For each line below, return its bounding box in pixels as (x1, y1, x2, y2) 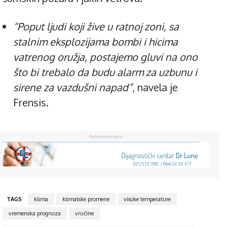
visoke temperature (124, 195, 171, 203)
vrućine (75, 209, 94, 217)
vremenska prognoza (9, 209, 61, 217)
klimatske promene (62, 195, 109, 203)
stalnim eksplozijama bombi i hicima (13, 35, 178, 49)
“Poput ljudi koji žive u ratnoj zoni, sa (13, 20, 179, 33)
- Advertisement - (86, 134, 126, 140)
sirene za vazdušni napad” (13, 81, 132, 94)
